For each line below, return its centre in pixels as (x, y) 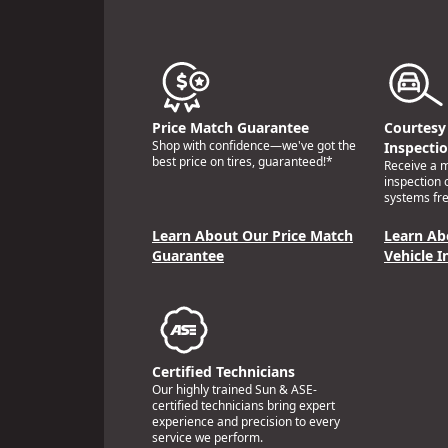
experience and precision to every (246, 422)
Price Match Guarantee (230, 128)
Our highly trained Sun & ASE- (234, 390)
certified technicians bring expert (243, 406)
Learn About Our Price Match (252, 236)
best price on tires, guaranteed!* (242, 162)
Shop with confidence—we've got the (254, 146)
